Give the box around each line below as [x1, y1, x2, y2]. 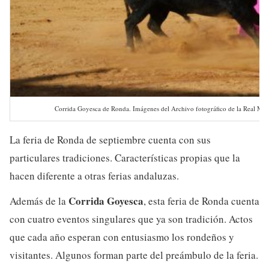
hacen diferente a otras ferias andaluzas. [10, 169, 179, 183]
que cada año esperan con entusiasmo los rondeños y [10, 230, 234, 244]
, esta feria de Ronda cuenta [144, 194, 259, 208]
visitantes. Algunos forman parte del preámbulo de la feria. [10, 248, 258, 262]
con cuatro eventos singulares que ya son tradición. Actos [10, 212, 253, 226]
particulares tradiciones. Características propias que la [10, 151, 240, 165]
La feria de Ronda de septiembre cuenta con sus [10, 133, 211, 147]
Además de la [10, 194, 68, 208]
